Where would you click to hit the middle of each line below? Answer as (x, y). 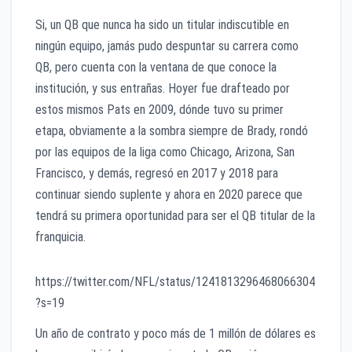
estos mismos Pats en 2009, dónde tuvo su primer (159, 109)
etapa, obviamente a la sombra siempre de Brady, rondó (172, 130)
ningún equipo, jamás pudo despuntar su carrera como (167, 46)
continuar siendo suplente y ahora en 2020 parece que (169, 194)
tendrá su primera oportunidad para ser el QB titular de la (175, 215)
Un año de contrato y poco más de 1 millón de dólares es (176, 334)
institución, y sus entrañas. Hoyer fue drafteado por (163, 88)
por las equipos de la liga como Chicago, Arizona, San (165, 152)
